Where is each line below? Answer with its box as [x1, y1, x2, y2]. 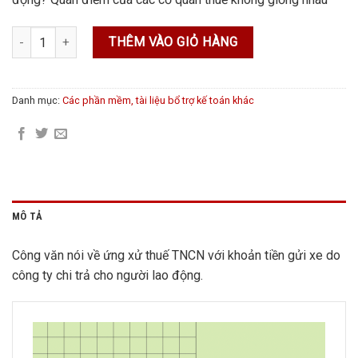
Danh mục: [12, 94, 62, 106]
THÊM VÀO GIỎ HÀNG [109, 34, 238, 50]
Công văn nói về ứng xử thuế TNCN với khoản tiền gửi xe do [12, 247, 340, 263]
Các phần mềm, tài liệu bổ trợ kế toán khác [62, 94, 254, 106]
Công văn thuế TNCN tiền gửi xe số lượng [11, 28, 224, 42]
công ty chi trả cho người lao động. [12, 267, 203, 283]
